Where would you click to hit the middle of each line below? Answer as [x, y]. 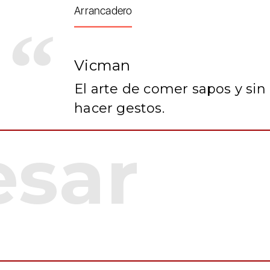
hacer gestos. [119, 108]
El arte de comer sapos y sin [170, 89]
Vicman [102, 65]
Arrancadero [103, 10]
